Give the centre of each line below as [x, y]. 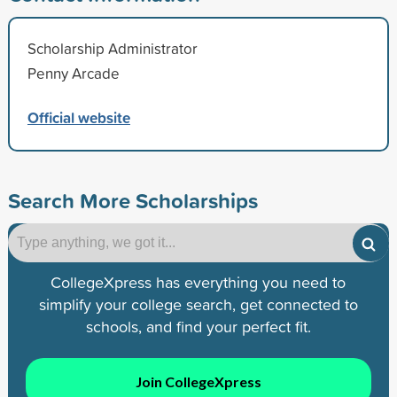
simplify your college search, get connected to [198, 304]
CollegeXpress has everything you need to [198, 282]
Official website [78, 117]
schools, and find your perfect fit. [198, 326]
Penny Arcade [73, 73]
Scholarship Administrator [112, 48]
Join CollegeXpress [198, 382]
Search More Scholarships [132, 200]
